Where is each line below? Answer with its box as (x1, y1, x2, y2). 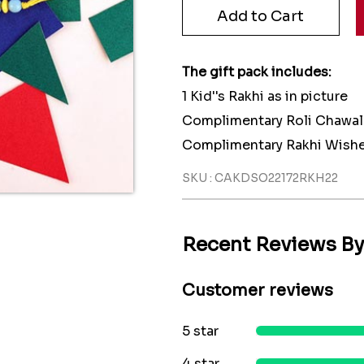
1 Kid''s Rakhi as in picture (182, 88, 348, 105)
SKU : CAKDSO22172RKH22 (182, 171, 338, 185)
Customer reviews (182, 280, 333, 301)
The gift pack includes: (182, 63, 331, 80)
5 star (182, 323, 219, 340)
